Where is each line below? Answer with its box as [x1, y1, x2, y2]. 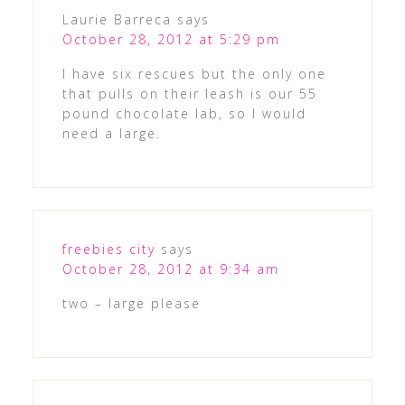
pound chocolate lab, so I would [61, 104, 306, 122]
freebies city [61, 240, 155, 258]
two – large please [61, 294, 201, 312]
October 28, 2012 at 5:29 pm [61, 30, 280, 48]
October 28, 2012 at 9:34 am [61, 259, 279, 278]
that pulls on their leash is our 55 [61, 84, 317, 102]
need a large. [61, 124, 161, 142]
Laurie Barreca [61, 10, 172, 28]
